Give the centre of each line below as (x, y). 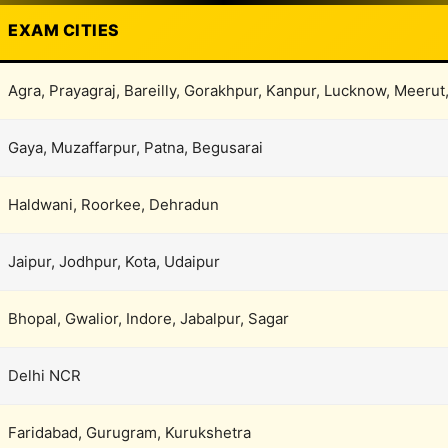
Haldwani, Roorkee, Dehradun (113, 204)
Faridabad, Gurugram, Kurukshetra (129, 432)
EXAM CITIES (64, 29)
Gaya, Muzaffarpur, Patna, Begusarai (135, 147)
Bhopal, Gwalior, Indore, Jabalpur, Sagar (148, 318)
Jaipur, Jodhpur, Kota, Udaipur (114, 261)
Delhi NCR (44, 375)
